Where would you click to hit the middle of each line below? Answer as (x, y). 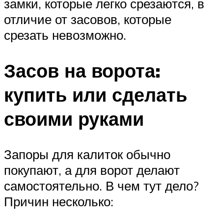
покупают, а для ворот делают (92, 170)
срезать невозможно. (65, 35)
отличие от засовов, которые (88, 19)
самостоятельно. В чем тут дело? (101, 185)
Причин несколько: (59, 201)
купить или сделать (96, 95)
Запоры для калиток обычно (87, 154)
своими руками (74, 119)
